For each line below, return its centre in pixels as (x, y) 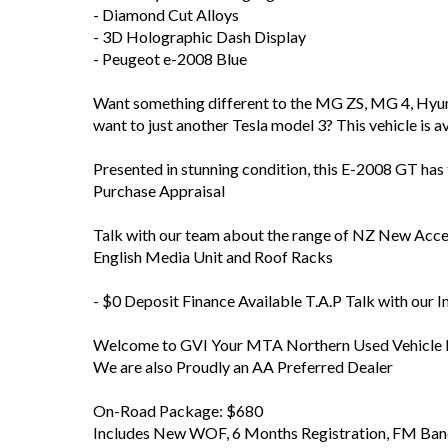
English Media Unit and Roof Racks (213, 256)
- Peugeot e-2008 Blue (170, 58)
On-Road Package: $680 (178, 410)
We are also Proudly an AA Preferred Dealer (243, 366)
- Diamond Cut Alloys (166, 14)
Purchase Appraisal (159, 190)
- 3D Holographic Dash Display (199, 36)
